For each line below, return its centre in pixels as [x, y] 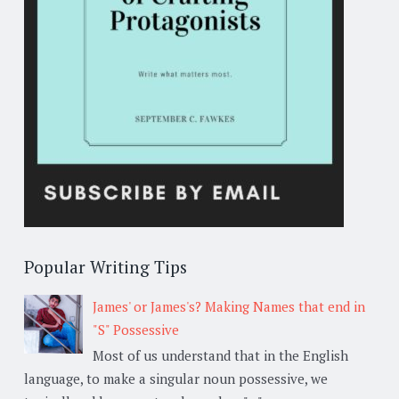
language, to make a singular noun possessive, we [176, 378]
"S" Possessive [136, 329]
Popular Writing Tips [106, 267]
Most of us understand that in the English [220, 355]
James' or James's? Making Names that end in [229, 306]
